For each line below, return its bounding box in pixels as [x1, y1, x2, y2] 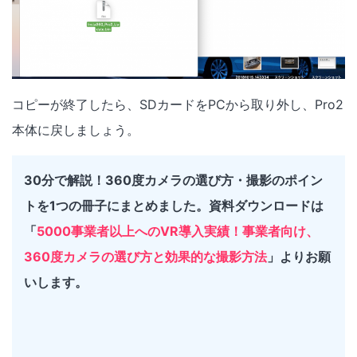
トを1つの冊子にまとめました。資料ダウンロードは [24, 197, 324, 214]
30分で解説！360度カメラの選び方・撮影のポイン [24, 171, 323, 188]
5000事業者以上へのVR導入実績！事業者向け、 [37, 222, 319, 239]
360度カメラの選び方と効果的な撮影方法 [24, 248, 267, 265]
